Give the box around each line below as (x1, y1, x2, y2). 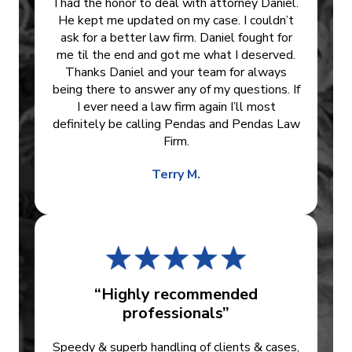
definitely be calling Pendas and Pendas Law (52, 115, 300, 134)
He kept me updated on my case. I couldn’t (58, 12, 294, 30)
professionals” (123, 302, 229, 324)
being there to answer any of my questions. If (52, 81, 300, 99)
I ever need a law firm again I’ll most (76, 98, 276, 116)
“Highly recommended (94, 284, 258, 306)
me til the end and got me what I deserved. (57, 46, 295, 64)
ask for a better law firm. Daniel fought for (60, 29, 292, 47)
